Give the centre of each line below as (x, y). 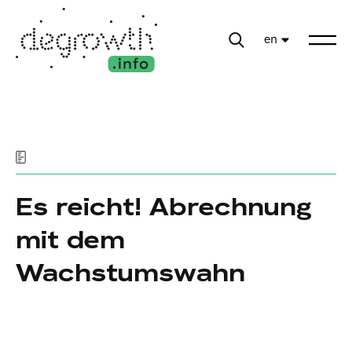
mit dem (70, 240)
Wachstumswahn (130, 273)
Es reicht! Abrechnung (164, 207)
